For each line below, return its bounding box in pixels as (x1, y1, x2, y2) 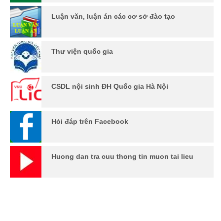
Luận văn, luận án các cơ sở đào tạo (51, 12, 175, 20)
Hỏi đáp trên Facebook (51, 117, 128, 125)
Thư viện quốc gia (51, 47, 113, 55)
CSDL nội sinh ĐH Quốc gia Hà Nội (51, 82, 168, 90)
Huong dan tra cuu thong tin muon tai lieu (51, 152, 193, 160)
